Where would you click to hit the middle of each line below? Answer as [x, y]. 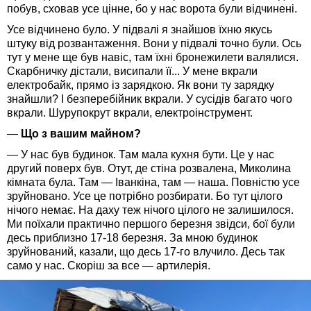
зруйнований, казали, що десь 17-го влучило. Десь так [146, 252]
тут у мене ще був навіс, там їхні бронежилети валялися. [153, 58]
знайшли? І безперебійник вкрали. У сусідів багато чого [150, 99]
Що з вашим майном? [81, 134]
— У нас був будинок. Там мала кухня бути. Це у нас [141, 155]
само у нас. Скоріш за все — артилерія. [109, 266]
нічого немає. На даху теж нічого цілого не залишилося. [150, 210]
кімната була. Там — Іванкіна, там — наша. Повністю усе [153, 183]
